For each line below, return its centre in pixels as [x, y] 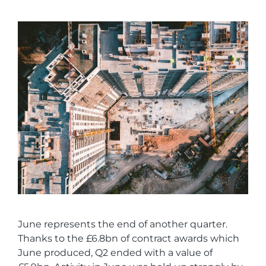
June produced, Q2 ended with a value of [115, 252]
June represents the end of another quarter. [123, 224]
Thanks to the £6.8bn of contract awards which [129, 238]
